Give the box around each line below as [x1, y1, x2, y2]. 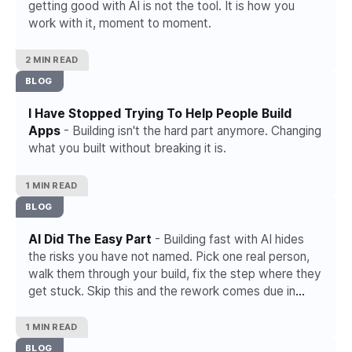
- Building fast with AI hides [152, 231, 304, 247]
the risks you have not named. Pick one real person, [28, 248, 310, 264]
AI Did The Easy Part [28, 231, 152, 247]
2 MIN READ [25, 54, 79, 66]
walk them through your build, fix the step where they [28, 266, 321, 281]
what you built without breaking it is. [28, 141, 226, 156]
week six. [28, 300, 80, 316]
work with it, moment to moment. [28, 15, 211, 31]
